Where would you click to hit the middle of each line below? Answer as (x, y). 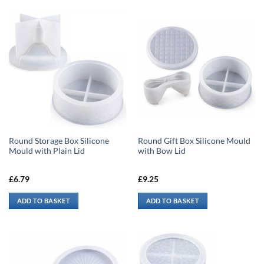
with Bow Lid (161, 151)
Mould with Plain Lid (47, 151)
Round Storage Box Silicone (59, 141)
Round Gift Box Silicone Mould (194, 141)
